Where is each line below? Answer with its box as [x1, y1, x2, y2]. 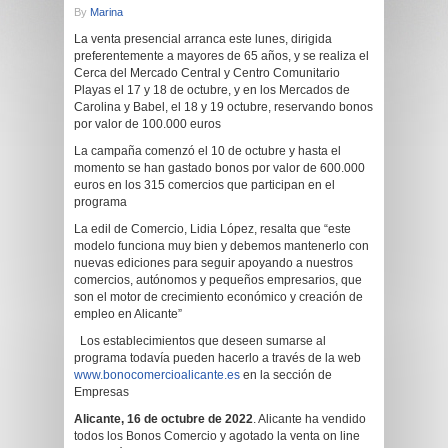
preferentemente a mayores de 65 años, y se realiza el [74, 49, 369, 63]
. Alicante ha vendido [253, 412, 366, 426]
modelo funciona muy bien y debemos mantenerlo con [74, 239, 369, 253]
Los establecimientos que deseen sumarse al [74, 334, 326, 348]
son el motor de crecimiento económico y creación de [74, 290, 363, 304]
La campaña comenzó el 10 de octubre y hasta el [74, 144, 341, 158]
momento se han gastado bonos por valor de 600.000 [74, 161, 365, 175]
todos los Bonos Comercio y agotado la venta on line [74, 429, 360, 443]
